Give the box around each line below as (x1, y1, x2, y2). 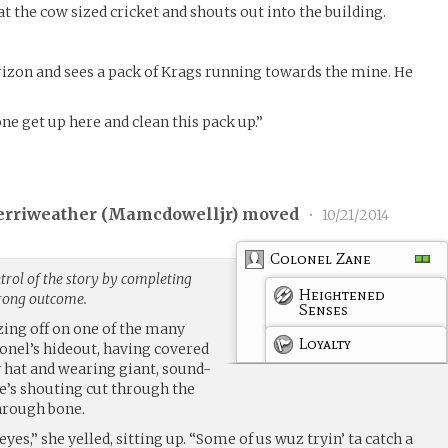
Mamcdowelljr (108, 204, 232, 225)
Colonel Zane (270, 248, 372, 268)
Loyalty (299, 333, 352, 353)
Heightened (299, 284, 386, 304)
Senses (299, 299, 349, 319)
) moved (231, 204, 304, 225)
